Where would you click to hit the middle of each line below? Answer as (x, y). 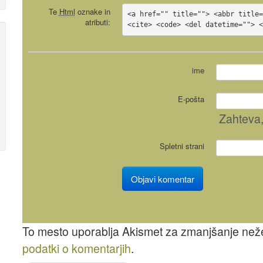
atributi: (97, 22)
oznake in (92, 11)
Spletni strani (182, 146)
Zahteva (240, 119)
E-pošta (191, 99)
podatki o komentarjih (77, 248)
